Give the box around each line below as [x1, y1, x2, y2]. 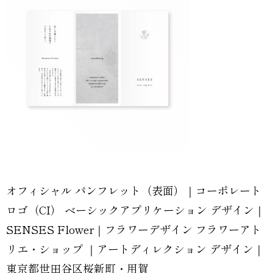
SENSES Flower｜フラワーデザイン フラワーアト [6, 221, 261, 237]
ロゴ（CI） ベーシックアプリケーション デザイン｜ [6, 202, 265, 218]
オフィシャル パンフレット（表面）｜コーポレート [6, 182, 261, 198]
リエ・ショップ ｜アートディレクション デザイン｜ [6, 241, 264, 257]
